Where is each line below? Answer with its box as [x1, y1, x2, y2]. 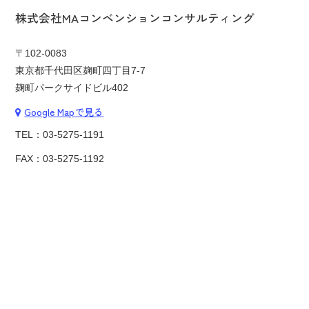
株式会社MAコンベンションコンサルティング [15, 10, 255, 27]
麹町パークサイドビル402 [15, 82, 129, 94]
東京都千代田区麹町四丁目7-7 [15, 65, 146, 77]
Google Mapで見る [24, 105, 104, 119]
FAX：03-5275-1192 [15, 153, 105, 165]
